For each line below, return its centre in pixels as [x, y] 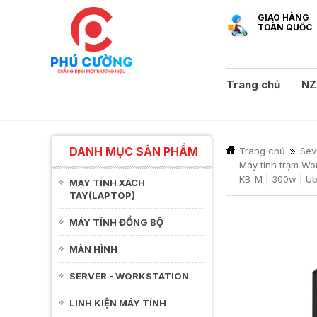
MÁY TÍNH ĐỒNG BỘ [116, 222]
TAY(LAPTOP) [102, 195]
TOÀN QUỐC [285, 27]
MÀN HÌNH [93, 249]
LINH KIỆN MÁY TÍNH [118, 303]
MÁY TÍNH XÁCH [107, 183]
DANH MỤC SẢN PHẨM [134, 151]
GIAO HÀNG [283, 17]
